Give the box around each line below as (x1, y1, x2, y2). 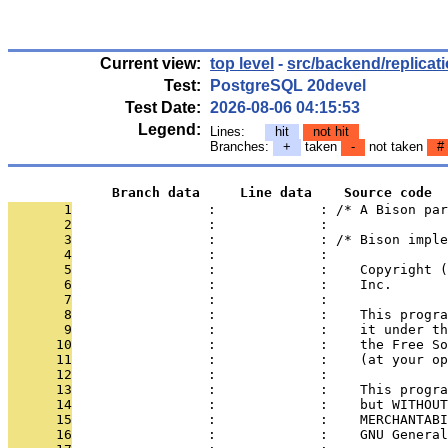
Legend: (138, 121, 201, 138)
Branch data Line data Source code (8, 185, 432, 200)
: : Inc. (72, 277, 392, 292)
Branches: (210, 139, 273, 154)
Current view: (100, 55, 201, 72)
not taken (365, 139, 427, 154)
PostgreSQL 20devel (210, 77, 366, 94)
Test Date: (125, 99, 201, 116)
